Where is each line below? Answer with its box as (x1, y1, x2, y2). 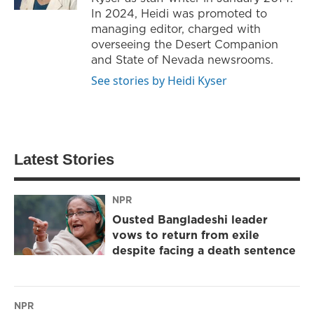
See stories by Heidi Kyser (91, 72, 227, 88)
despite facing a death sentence (112, 243, 296, 259)
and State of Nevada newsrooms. (91, 51, 273, 67)
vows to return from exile (112, 227, 259, 243)
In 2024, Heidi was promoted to (91, 5, 267, 21)
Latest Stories (14, 150, 114, 168)
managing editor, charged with (91, 20, 261, 36)
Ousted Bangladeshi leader (112, 212, 268, 228)
